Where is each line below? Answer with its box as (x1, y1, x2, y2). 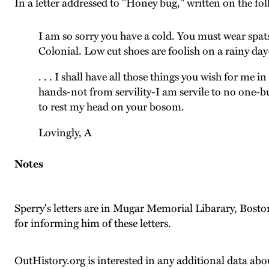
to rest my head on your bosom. (38, 100, 184, 113)
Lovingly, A (38, 126, 92, 139)
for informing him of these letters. (14, 217, 171, 230)
